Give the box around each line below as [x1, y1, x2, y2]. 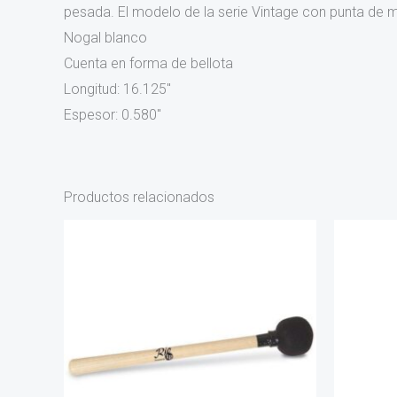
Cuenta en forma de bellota [64, 55, 233, 73]
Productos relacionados [64, 189, 214, 206]
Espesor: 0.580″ [64, 106, 161, 124]
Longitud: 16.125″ [64, 81, 171, 98]
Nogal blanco [64, 29, 147, 47]
